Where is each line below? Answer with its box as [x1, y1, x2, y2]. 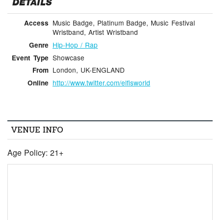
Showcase [52, 52, 84, 62]
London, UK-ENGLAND [52, 65, 125, 75]
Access [24, 18, 49, 28]
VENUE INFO [11, 125, 64, 136]
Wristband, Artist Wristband [52, 27, 138, 37]
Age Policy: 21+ [7, 147, 64, 159]
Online [27, 78, 49, 88]
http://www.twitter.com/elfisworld [52, 78, 150, 88]
